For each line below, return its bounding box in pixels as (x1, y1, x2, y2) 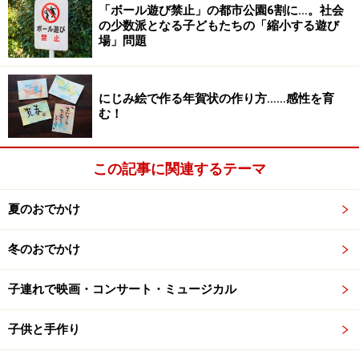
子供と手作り (8, 322, 80, 337)
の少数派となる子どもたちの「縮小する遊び (99, 18, 339, 34)
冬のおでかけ (8, 242, 80, 257)
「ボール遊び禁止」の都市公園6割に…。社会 (99, 3, 344, 18)
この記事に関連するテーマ (93, 160, 266, 178)
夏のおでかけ (8, 202, 80, 217)
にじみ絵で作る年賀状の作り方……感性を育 (99, 91, 334, 106)
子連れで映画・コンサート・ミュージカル (8, 282, 236, 297)
